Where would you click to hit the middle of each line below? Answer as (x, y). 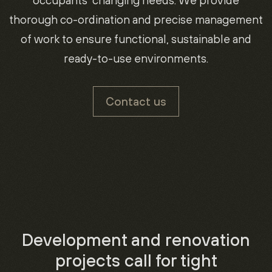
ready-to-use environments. (136, 58)
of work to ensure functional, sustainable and (136, 39)
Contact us (136, 101)
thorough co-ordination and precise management (136, 19)
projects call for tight (136, 260)
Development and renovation (136, 239)
